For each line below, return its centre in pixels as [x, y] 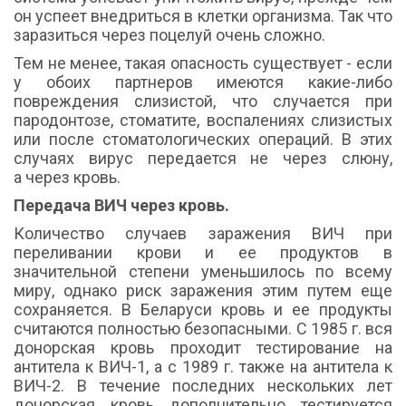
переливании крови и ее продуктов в [203, 253]
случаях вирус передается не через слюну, [203, 159]
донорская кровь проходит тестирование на [203, 348]
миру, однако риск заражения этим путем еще [203, 291]
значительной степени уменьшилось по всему [203, 272]
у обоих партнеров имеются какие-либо [203, 82]
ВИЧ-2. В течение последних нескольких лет [203, 386]
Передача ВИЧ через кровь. [121, 206]
